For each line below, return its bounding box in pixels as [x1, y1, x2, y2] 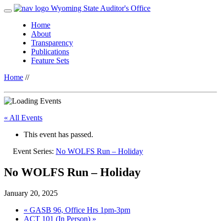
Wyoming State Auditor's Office [49, 4, 150, 12]
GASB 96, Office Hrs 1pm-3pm [28, 205, 130, 214]
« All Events [4, 113, 42, 122]
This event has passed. [24, 130, 93, 139]
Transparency [31, 38, 73, 47]
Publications [31, 47, 69, 56]
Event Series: [13, 147, 56, 155]
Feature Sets [31, 56, 69, 65]
